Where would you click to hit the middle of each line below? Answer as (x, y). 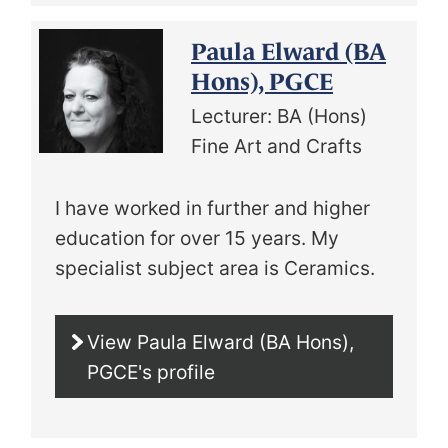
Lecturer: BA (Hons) (279, 115)
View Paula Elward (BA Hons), (220, 341)
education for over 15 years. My (197, 238)
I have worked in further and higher (212, 208)
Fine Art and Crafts (276, 145)
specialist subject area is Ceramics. (215, 268)
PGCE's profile (151, 371)
